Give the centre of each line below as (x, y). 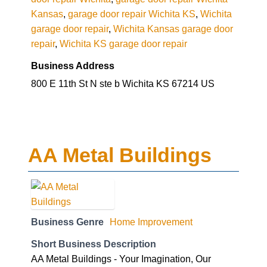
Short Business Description (94, 243)
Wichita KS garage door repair (123, 43)
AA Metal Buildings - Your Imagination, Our (121, 258)
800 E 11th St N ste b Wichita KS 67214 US (123, 83)
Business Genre (67, 221)
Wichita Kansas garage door (173, 28)
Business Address (73, 65)
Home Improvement (151, 221)
